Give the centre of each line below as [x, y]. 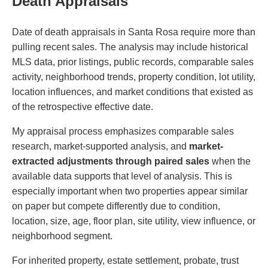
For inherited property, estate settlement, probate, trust [125, 260]
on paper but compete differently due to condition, [116, 206]
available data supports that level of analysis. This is [122, 176]
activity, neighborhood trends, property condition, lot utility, [134, 77]
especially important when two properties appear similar [130, 191]
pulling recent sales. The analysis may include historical [130, 47]
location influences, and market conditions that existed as [133, 92]
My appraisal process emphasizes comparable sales [123, 131]
